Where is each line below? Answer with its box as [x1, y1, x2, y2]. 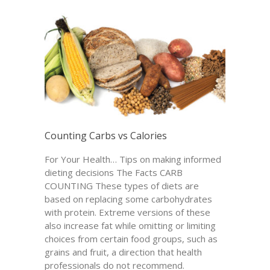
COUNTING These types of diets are [45, 180, 199, 192]
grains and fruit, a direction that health [45, 246, 202, 259]
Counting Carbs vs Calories [45, 129, 167, 143]
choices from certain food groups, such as [45, 233, 218, 245]
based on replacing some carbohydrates [45, 193, 212, 206]
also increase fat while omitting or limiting [45, 219, 216, 232]
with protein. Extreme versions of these [45, 206, 210, 219]
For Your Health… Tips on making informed [45, 153, 221, 166]
